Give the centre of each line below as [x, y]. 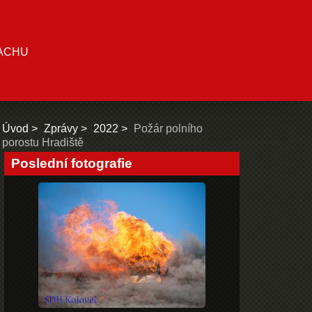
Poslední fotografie [72, 164]
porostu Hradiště [43, 142]
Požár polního [168, 128]
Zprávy [61, 128]
